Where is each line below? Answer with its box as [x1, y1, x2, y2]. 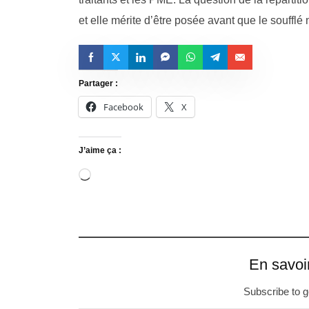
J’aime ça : [79, 145, 121, 155]
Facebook [103, 100, 143, 113]
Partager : [79, 78, 118, 88]
